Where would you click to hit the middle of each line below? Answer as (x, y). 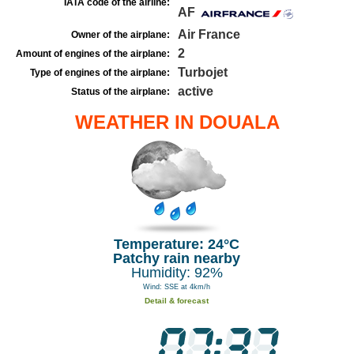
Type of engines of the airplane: (100, 73)
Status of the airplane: (121, 92)
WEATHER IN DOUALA (177, 122)
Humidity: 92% (177, 273)
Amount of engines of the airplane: (93, 54)
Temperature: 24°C (177, 244)
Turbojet (203, 72)
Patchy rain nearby (177, 258)
